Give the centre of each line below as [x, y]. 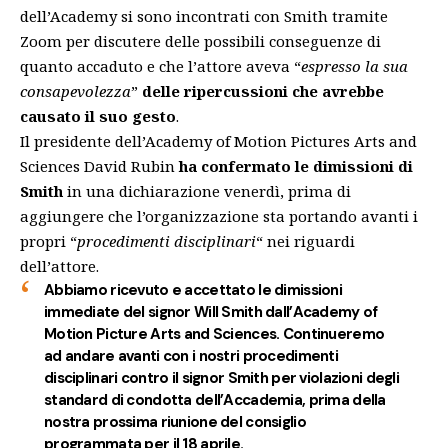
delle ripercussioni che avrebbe [263, 90]
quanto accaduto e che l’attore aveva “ [160, 65]
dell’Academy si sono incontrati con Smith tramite [204, 15]
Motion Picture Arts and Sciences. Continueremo [214, 333]
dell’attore [58, 265]
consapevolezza [75, 90]
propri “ [48, 240]
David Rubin [129, 165]
